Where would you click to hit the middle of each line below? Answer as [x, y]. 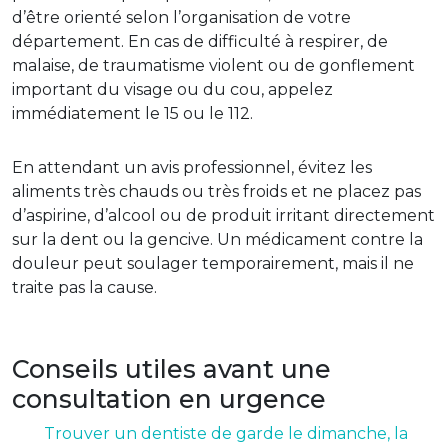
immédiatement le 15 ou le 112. [132, 114]
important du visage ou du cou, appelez [172, 90]
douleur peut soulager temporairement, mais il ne [213, 264]
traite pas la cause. [84, 288]
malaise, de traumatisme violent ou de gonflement [213, 66]
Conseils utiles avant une [171, 369]
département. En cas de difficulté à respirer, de [200, 42]
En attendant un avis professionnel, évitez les [192, 168]
